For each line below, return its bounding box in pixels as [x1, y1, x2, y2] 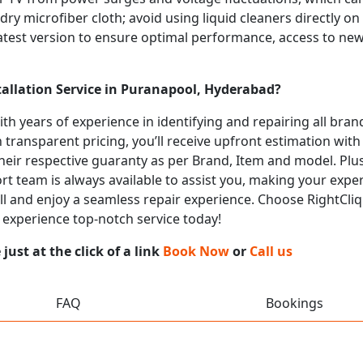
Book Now [163, 241, 229, 260]
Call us [250, 241, 293, 260]
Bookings [266, 293, 323, 312]
